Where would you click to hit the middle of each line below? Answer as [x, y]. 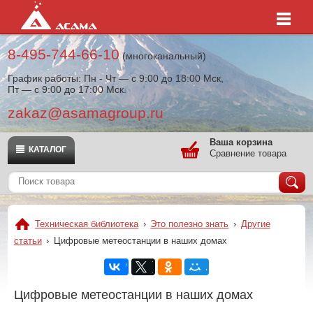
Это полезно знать [190, 224]
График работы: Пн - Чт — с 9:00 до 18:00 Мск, [116, 78]
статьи [28, 241]
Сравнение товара [248, 153]
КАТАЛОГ [48, 150]
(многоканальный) [163, 56]
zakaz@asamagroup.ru [86, 113]
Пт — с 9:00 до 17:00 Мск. [67, 89]
